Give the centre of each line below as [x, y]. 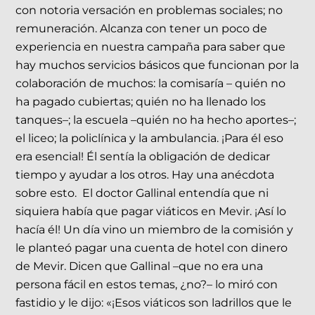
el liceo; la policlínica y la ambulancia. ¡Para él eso [150, 138]
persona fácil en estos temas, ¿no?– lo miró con [147, 284]
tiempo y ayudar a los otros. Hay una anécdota [145, 174]
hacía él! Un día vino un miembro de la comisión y [155, 229]
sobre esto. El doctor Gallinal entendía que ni [142, 193]
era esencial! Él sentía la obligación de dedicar [143, 156]
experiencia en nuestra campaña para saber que [151, 46]
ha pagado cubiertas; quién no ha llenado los [141, 101]
